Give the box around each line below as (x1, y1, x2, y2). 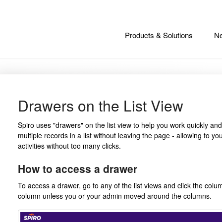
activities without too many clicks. (17, 141, 123, 151)
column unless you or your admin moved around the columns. (17, 190, 212, 201)
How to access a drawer (17, 161, 137, 176)
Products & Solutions (125, 30, 193, 40)
